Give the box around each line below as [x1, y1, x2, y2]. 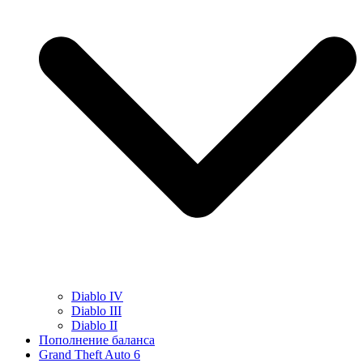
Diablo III [71, 304, 122, 318]
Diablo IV [71, 289, 123, 303]
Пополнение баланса [39, 333, 155, 347]
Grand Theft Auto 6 [39, 348, 140, 361]
